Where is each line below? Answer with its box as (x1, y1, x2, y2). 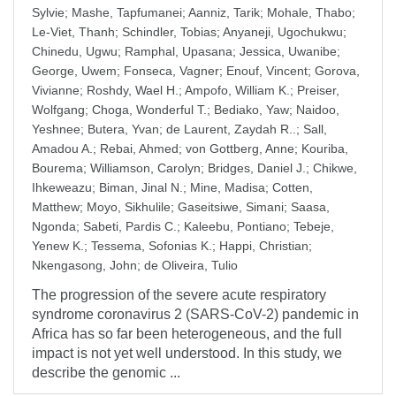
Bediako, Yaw (214, 103, 289, 117)
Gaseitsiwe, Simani (178, 200, 284, 214)
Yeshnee (32, 122, 80, 136)
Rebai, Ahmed (100, 141, 179, 156)
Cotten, (272, 180, 313, 194)
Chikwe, (313, 161, 357, 175)
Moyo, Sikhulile (87, 200, 171, 214)
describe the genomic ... (32, 365, 180, 380)
